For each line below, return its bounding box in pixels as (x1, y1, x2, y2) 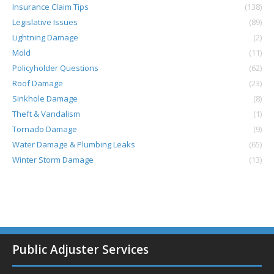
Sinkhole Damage (12, 93, 78, 104)
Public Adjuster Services (12, 242, 149, 257)
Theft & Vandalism (12, 108, 80, 119)
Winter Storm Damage (12, 154, 94, 165)
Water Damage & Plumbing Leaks (12, 139, 135, 150)
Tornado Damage (12, 124, 77, 135)
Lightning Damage (12, 32, 78, 43)
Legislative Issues (12, 17, 78, 28)
